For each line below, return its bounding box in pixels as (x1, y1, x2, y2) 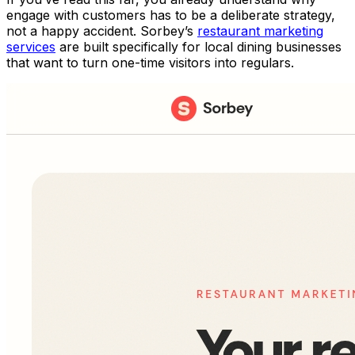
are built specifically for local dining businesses (55, 39, 342, 55)
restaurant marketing (197, 23, 323, 40)
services (6, 39, 55, 55)
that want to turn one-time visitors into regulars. (6, 55, 294, 71)
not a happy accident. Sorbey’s (6, 23, 197, 40)
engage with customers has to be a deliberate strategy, (6, 7, 335, 24)
